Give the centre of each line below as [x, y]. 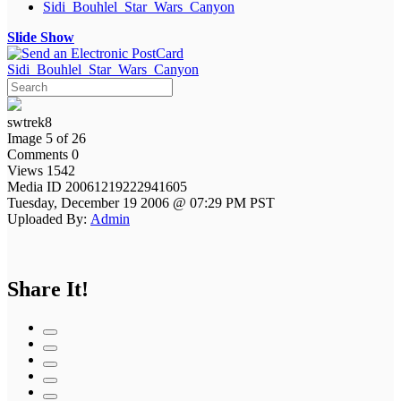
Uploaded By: [47, 218]
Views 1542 [41, 170]
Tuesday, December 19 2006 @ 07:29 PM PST [141, 202]
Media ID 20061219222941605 [99, 186]
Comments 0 [43, 154]
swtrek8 [30, 122]
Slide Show [41, 37]
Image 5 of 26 [47, 138]
